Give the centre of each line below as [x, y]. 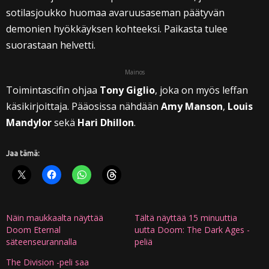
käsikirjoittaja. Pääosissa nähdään [83, 106]
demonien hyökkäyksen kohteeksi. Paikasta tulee [117, 29]
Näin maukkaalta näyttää [55, 218]
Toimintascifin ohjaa [53, 90]
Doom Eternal [33, 230]
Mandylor [30, 122]
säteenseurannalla [41, 242]
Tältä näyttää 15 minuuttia [186, 218]
